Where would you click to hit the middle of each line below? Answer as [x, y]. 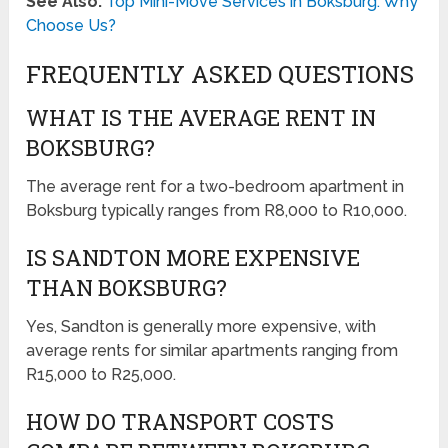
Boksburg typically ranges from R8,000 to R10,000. [217, 211]
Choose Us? [71, 26]
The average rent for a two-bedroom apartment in [215, 187]
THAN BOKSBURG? [127, 288]
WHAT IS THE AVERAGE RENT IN [201, 118]
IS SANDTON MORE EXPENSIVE [193, 258]
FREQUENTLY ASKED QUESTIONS [220, 74]
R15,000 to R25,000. [101, 375]
